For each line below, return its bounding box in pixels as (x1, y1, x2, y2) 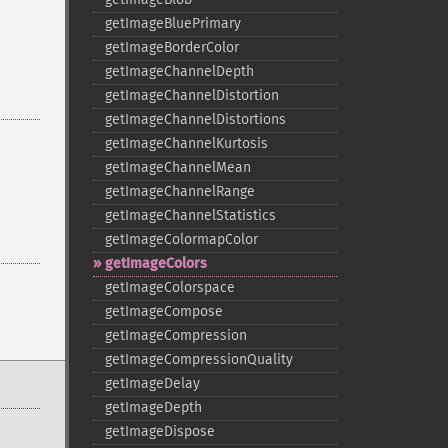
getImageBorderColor (104, 39, 239, 56)
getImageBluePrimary (104, 15, 241, 32)
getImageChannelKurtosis (104, 135, 268, 152)
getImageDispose (104, 423, 215, 440)
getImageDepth (104, 399, 202, 416)
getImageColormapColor (104, 231, 258, 248)
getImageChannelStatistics (104, 207, 276, 224)
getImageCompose (104, 303, 223, 320)
